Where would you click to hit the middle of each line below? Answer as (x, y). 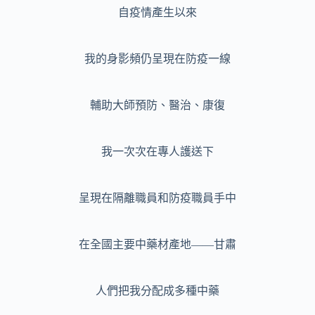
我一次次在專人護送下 (157, 152)
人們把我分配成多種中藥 (157, 291)
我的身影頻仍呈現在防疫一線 (157, 59)
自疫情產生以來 (157, 13)
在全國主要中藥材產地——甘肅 (157, 245)
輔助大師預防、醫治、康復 (157, 105)
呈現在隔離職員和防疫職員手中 (157, 198)
